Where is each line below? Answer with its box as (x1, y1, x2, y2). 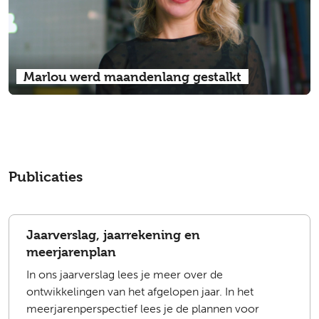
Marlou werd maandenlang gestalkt (23, 68, 241, 84)
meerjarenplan (26, 244, 116, 259)
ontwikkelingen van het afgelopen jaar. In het (26, 284, 253, 298)
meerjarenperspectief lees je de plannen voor (26, 301, 259, 315)
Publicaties (9, 168, 83, 185)
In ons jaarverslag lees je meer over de (26, 267, 223, 281)
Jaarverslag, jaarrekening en (26, 226, 200, 242)
